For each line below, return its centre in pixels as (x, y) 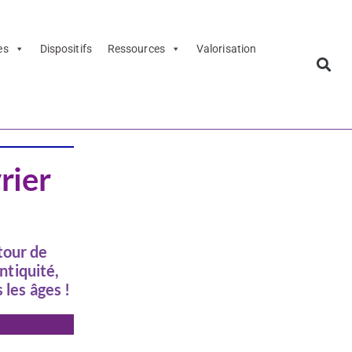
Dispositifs (66, 49)
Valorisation (226, 49)
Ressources (136, 49)
